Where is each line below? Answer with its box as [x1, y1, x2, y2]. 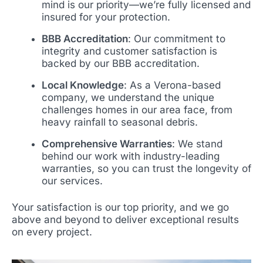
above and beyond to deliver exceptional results [12, 213, 239, 225]
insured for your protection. [42, 11, 170, 23]
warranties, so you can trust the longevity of [42, 162, 251, 174]
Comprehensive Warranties [42, 137, 172, 150]
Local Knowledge [42, 79, 124, 91]
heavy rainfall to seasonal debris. [42, 116, 198, 128]
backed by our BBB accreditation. [42, 57, 200, 69]
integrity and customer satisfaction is [42, 45, 217, 57]
